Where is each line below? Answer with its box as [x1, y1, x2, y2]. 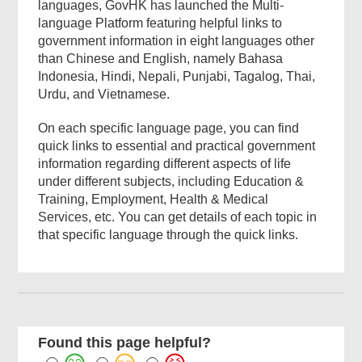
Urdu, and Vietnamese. [38, 87, 170, 102]
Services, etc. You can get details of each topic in [38, 210, 318, 225]
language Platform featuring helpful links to [38, 16, 283, 31]
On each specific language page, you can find [38, 121, 300, 136]
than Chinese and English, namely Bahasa [38, 52, 284, 66]
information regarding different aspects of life [38, 157, 292, 171]
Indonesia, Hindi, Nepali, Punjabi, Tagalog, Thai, [38, 69, 316, 84]
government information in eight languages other [38, 34, 315, 48]
